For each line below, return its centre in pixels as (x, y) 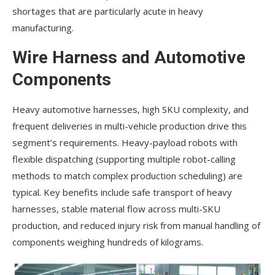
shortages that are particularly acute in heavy (108, 11)
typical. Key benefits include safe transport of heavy (122, 192)
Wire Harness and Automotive (129, 58)
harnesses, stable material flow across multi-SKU (116, 209)
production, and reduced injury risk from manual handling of (136, 226)
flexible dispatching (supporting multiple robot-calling (124, 159)
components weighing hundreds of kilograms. (108, 242)
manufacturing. (43, 28)
